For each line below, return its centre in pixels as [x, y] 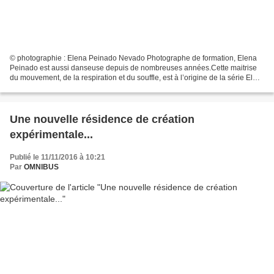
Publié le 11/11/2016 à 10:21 [57, 157]
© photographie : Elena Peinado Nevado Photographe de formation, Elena [133, 58]
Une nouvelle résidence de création [102, 119]
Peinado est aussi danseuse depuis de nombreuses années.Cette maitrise [133, 68]
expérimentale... [51, 134]
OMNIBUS [41, 167]
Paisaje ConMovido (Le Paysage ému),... [78, 87]
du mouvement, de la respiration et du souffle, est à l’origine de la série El [131, 77]
